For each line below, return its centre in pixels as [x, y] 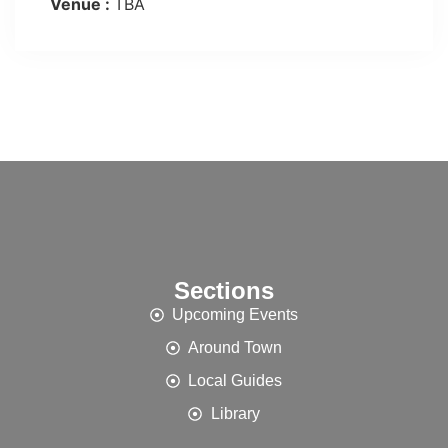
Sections [224, 290]
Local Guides [235, 380]
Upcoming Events [235, 314]
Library [235, 413]
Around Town [235, 347]
